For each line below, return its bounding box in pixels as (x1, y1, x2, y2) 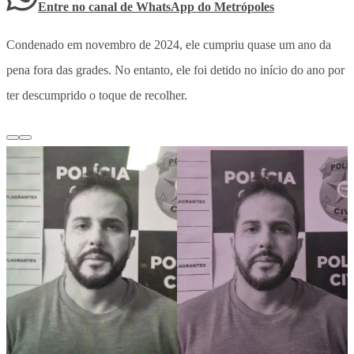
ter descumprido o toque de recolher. (6, 88, 187, 102)
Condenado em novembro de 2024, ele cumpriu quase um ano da (6, 37, 331, 51)
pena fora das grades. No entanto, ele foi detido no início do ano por (6, 62, 345, 77)
